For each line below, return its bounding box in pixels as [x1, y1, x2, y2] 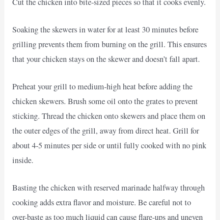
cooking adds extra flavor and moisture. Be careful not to [12, 197, 192, 208]
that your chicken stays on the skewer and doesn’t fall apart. [12, 53, 200, 64]
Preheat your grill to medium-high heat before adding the [12, 81, 193, 92]
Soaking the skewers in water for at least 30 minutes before [12, 24, 199, 35]
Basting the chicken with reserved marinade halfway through [12, 182, 205, 193]
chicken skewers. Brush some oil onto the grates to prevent [12, 96, 198, 107]
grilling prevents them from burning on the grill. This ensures [12, 38, 207, 50]
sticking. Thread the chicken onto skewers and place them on [12, 110, 206, 122]
